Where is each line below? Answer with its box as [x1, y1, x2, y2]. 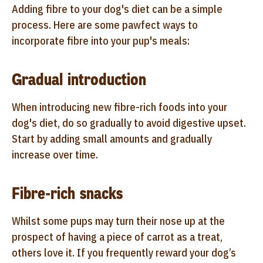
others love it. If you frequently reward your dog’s [12, 245, 236, 259]
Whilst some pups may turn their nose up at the [12, 214, 225, 228]
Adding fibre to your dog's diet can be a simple [12, 2, 222, 16]
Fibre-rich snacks [12, 182, 123, 204]
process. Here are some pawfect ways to [12, 18, 198, 32]
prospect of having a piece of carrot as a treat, [12, 230, 222, 244]
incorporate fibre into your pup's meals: [12, 33, 190, 48]
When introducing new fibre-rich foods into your [12, 100, 227, 114]
